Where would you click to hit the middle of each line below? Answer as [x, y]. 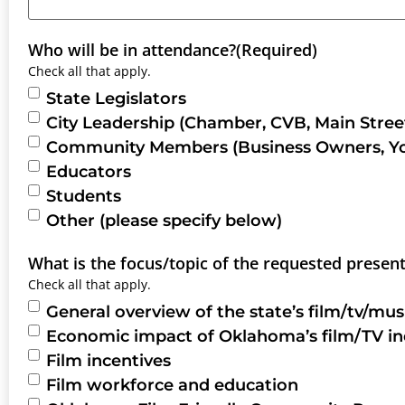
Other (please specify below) [164, 221]
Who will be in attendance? [132, 50]
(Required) [277, 50]
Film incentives [108, 361]
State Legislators [116, 99]
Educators [89, 172]
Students [84, 197]
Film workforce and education [172, 386]
